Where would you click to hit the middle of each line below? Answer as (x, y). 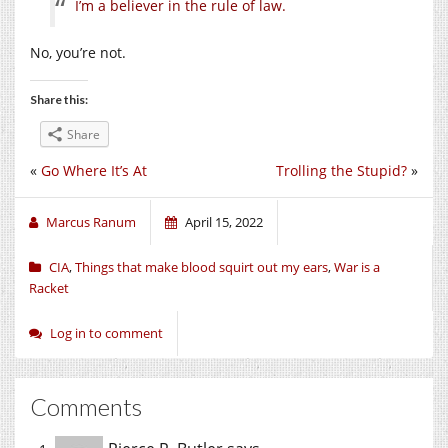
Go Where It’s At (94, 170)
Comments (86, 406)
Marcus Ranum (91, 221)
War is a (357, 266)
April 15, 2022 (224, 221)
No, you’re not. (78, 52)
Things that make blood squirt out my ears (201, 266)
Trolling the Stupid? (341, 170)
